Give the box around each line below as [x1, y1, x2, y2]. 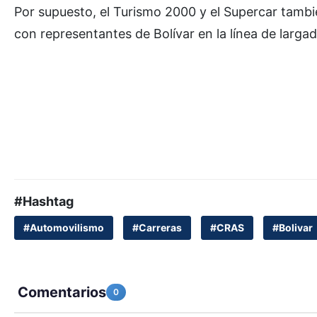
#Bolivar [272, 221, 313, 234]
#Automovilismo [23, 221, 104, 234]
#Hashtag [14, 193, 74, 209]
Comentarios [14, 283, 106, 301]
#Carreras [132, 221, 182, 234]
